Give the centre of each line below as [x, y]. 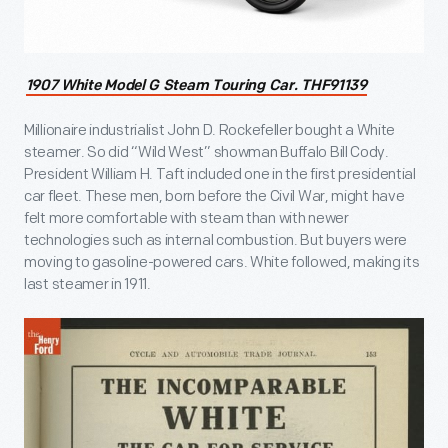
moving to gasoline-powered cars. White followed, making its [222, 262]
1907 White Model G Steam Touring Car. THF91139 [196, 86]
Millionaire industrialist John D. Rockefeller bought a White [210, 130]
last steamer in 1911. [87, 284]
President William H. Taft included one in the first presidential [220, 174]
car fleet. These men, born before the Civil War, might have [214, 196]
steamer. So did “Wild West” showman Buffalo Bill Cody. [206, 152]
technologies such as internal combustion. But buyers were [215, 240]
